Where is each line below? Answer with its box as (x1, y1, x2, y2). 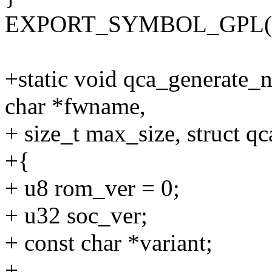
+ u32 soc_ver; (5, 202, 148, 229)
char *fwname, (5, 93, 146, 120)
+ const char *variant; (5, 229, 212, 256)
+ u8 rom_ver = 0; (5, 175, 180, 202)
